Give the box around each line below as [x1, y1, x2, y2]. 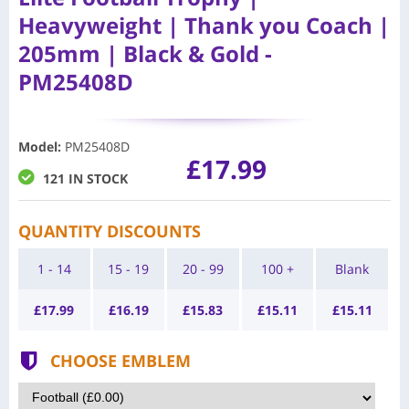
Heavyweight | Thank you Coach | [18, 9, 390, 40]
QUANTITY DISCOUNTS [18, 219, 201, 242]
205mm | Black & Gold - [18, 37, 272, 68]
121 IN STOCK [43, 169, 128, 187]
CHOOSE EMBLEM [50, 349, 191, 372]
